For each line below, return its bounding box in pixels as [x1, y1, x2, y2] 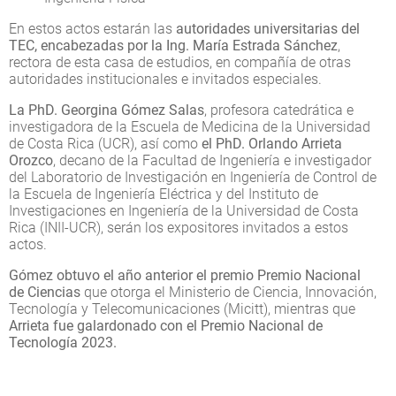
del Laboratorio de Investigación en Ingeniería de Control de [9, 168, 377, 186]
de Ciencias [9, 283, 80, 301]
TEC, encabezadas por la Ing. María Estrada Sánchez [9, 36, 338, 54]
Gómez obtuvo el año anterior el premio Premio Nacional [9, 266, 361, 284]
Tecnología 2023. [9, 333, 117, 351]
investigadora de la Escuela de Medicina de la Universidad [9, 118, 370, 135]
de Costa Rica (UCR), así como [9, 134, 198, 152]
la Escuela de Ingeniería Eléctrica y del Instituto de [9, 185, 318, 202]
